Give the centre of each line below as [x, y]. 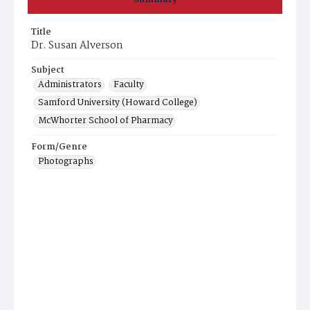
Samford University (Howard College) [118, 103]
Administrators [70, 85]
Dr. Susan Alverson [77, 46]
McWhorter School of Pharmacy [106, 121]
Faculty [129, 85]
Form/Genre [59, 147]
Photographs [66, 162]
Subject [48, 70]
